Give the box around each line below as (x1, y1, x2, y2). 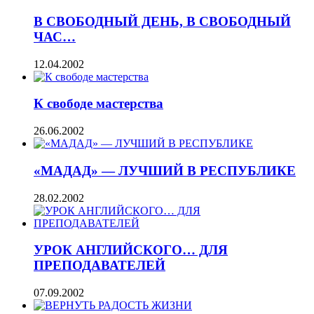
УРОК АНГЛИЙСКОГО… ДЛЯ (34, 243, 228, 258)
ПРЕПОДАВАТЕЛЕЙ (34, 258, 165, 273)
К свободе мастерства (34, 96, 163, 111)
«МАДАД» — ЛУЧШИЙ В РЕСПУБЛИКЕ (34, 163, 296, 178)
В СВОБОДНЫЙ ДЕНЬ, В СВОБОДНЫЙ (34, 13, 291, 29)
